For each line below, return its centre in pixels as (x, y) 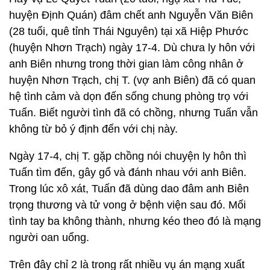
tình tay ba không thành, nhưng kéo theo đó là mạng (135, 221)
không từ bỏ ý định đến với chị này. (93, 129)
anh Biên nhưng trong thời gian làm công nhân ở (126, 64)
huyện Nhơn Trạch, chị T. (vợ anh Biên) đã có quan (132, 80)
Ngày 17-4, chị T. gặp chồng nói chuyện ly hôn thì (128, 156)
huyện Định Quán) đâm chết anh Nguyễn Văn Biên (131, 15)
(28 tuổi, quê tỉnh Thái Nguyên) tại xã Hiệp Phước (129, 31)
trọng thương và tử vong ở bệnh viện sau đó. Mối (127, 205)
